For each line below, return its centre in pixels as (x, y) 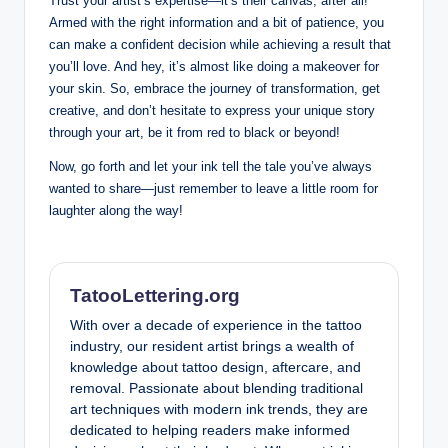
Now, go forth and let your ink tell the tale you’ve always (210, 166)
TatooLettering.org (155, 295)
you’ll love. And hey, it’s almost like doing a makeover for (214, 66)
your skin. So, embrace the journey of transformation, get (214, 88)
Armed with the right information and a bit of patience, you (216, 22)
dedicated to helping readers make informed (210, 431)
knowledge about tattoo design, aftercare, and (215, 368)
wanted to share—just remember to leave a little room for (213, 188)
